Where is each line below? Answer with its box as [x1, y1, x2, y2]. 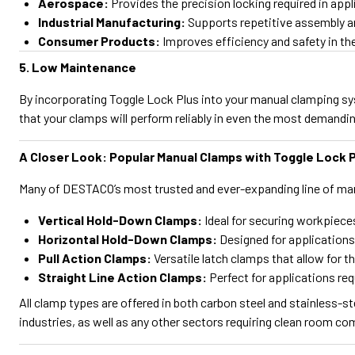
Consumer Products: [38, 33, 160, 48]
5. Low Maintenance [19, 59, 136, 74]
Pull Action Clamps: [38, 250, 151, 265]
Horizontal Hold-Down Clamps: [38, 231, 217, 246]
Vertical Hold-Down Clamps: [38, 212, 202, 227]
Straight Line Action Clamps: [38, 269, 207, 284]
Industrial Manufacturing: [38, 14, 185, 29]
